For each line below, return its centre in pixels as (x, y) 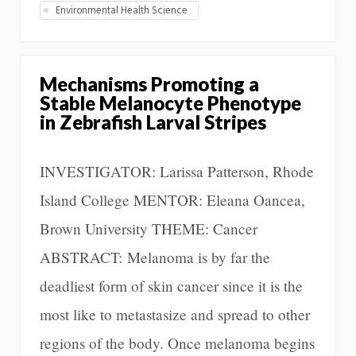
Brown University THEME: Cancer (149, 228)
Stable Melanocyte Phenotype (170, 103)
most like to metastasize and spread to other (175, 314)
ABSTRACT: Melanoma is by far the (155, 257)
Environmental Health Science (122, 11)
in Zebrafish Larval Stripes (153, 122)
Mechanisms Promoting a (149, 83)
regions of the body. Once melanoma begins (177, 342)
